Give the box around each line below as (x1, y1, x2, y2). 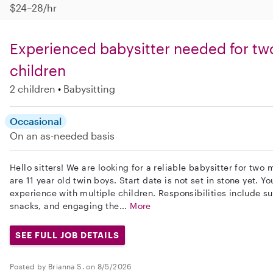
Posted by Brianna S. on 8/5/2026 (10, 262, 132, 271)
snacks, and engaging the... (10, 200, 130, 211)
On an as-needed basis (10, 129, 115, 141)
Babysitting (63, 82, 115, 94)
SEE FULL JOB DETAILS (15, 229, 119, 240)
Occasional (10, 115, 62, 127)
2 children (10, 82, 55, 94)
